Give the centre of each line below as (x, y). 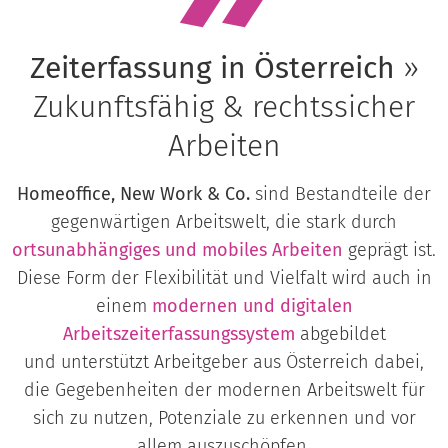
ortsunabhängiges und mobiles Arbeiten (177, 250)
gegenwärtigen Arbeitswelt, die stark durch (224, 222)
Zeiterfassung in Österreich (212, 68)
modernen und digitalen (252, 306)
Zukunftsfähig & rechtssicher (224, 107)
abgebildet (342, 334)
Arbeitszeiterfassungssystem (178, 334)
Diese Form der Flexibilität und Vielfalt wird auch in (224, 278)
